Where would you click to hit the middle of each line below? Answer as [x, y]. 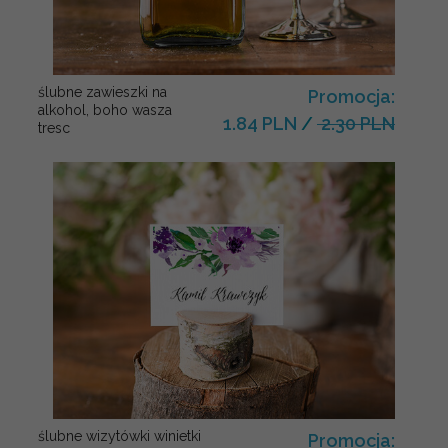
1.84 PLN [260, 124]
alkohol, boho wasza [105, 110]
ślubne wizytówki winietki [119, 436]
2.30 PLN [356, 124]
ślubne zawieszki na [102, 92]
